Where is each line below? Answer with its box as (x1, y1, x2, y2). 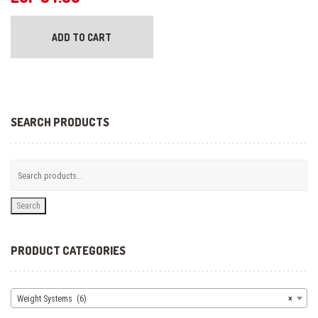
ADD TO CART (52, 31, 112, 43)
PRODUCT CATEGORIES (11, 243, 126, 258)
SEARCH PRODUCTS (11, 115, 109, 130)
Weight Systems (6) (17, 292, 87, 304)
